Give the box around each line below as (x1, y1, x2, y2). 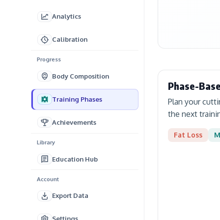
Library (36, 138, 55, 146)
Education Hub (52, 155, 98, 163)
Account (36, 175, 59, 183)
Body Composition (52, 72, 109, 80)
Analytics (52, 12, 81, 21)
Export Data (52, 192, 88, 200)
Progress (36, 55, 61, 63)
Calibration (52, 35, 87, 44)
